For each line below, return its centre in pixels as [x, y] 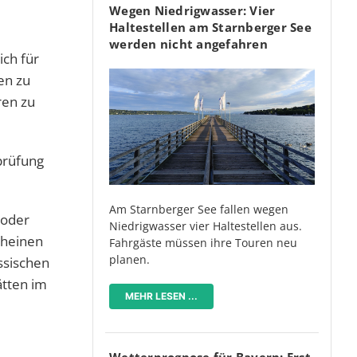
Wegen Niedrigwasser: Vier [192, 11]
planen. [129, 259]
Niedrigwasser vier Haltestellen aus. [206, 226]
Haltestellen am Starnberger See [210, 27]
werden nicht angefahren [188, 44]
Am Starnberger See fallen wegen [199, 209]
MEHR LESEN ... [161, 296]
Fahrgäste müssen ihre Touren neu [203, 242]
